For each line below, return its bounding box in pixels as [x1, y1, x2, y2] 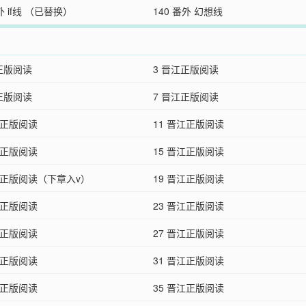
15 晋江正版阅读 [153, 144, 224, 158]
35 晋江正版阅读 [153, 281, 224, 294]
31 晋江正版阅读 [153, 253, 224, 267]
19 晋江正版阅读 [153, 171, 224, 185]
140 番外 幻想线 [153, 4, 223, 18]
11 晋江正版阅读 [153, 117, 224, 130]
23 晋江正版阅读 [153, 199, 224, 212]
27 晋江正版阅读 [153, 226, 224, 240]
